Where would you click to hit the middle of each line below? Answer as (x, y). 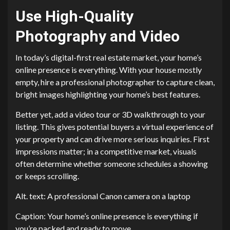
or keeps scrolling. (47, 176)
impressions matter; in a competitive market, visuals (106, 151)
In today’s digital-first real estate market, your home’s (109, 57)
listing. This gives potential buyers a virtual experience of (114, 127)
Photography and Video (98, 36)
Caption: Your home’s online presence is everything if (107, 216)
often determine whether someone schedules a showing (112, 164)
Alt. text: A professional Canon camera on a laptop (103, 196)
